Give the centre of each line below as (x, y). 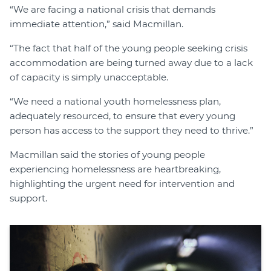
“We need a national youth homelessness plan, (115, 101)
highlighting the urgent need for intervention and (122, 183)
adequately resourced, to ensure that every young (122, 116)
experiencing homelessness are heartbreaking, (115, 169)
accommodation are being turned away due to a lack (131, 62)
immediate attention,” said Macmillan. (96, 24)
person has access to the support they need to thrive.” (132, 130)
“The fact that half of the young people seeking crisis (129, 48)
